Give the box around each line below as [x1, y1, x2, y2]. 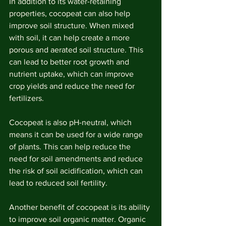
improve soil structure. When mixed [9, 21, 136, 30]
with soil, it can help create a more [9, 33, 132, 42]
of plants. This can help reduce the [9, 142, 133, 151]
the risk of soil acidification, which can [9, 166, 145, 175]
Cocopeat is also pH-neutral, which [9, 118, 134, 127]
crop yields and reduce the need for [9, 82, 137, 90]
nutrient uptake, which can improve [9, 70, 136, 78]
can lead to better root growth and [9, 58, 131, 66]
